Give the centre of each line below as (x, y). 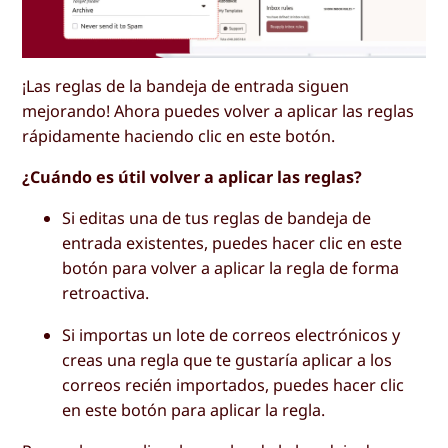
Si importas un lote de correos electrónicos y (231, 334)
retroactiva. (106, 293)
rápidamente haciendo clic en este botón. (179, 136)
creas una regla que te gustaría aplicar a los (227, 359)
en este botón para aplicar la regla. (194, 409)
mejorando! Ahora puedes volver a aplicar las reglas (218, 111)
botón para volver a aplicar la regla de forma (231, 268)
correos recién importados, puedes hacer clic (233, 384)
